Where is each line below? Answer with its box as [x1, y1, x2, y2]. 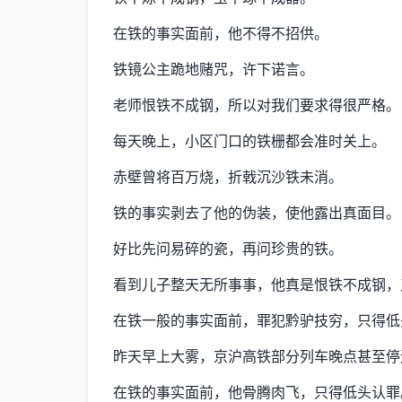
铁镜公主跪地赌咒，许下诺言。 [113, 62, 314, 77]
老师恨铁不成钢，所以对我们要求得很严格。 [113, 98, 400, 113]
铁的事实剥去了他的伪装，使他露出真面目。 [113, 205, 400, 221]
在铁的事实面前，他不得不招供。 [113, 26, 328, 41]
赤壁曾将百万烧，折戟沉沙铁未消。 [113, 170, 343, 185]
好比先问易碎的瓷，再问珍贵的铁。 [113, 241, 343, 257]
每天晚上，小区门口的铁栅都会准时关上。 [113, 134, 386, 149]
